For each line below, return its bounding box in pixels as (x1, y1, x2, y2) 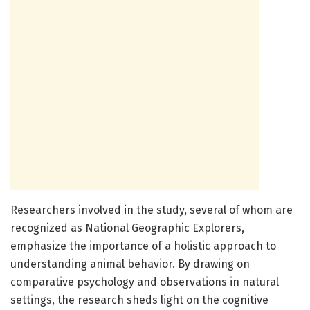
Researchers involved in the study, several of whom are (10, 203, 293, 217)
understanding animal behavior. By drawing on (10, 257, 250, 271)
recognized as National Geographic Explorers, (10, 221, 244, 235)
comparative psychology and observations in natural (10, 275, 279, 289)
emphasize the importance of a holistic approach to (10, 239, 276, 253)
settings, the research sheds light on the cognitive (10, 293, 268, 307)
